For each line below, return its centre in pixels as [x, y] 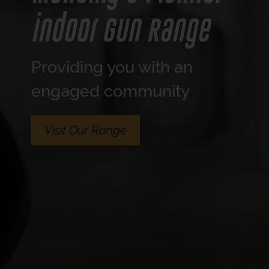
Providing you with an [112, 67]
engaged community [110, 91]
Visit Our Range [85, 130]
